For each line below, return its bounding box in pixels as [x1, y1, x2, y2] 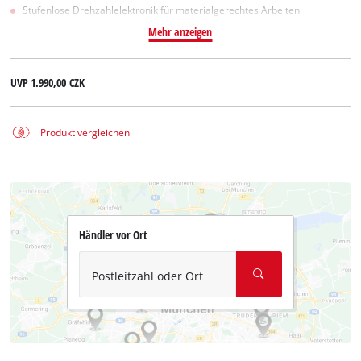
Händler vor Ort [78, 226, 147, 243]
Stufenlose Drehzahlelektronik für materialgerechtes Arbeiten [23, 3, 301, 16]
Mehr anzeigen [148, 23, 213, 39]
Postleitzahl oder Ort [91, 268, 203, 284]
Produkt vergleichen [39, 126, 130, 139]
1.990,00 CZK [31, 75, 85, 91]
